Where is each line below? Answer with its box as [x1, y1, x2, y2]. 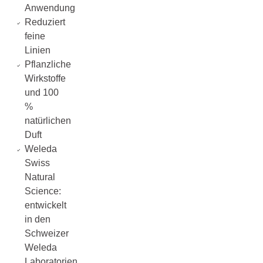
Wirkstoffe [24, 73, 66, 83]
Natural [24, 172, 55, 182]
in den [24, 214, 50, 224]
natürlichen [24, 116, 71, 126]
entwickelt [24, 200, 66, 210]
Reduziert [24, 17, 65, 27]
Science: [24, 186, 61, 196]
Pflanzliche [24, 59, 71, 69]
